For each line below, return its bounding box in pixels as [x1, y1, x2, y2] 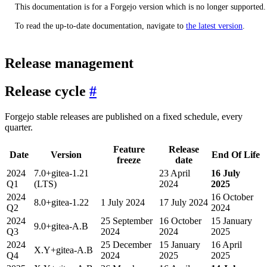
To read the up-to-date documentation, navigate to [15, 21, 186, 31]
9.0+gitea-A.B [34, 221, 88, 232]
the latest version [186, 21, 243, 31]
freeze [117, 155, 141, 166]
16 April [211, 240, 242, 250]
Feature [113, 144, 145, 155]
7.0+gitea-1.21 [34, 168, 89, 179]
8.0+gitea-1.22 [34, 197, 89, 208]
